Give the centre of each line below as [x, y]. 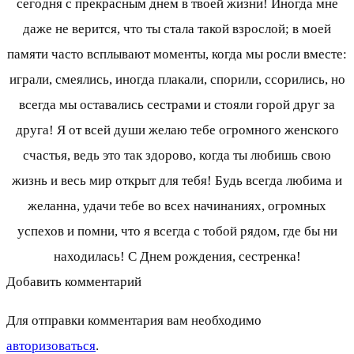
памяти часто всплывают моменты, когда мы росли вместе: [177, 55]
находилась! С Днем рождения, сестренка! [177, 257]
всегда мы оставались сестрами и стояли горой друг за [177, 105]
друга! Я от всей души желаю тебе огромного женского [177, 130]
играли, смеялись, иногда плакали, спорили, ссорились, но [177, 80]
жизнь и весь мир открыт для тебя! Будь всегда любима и [177, 181]
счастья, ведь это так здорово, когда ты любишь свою [177, 156]
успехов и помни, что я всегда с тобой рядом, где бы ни [177, 232]
